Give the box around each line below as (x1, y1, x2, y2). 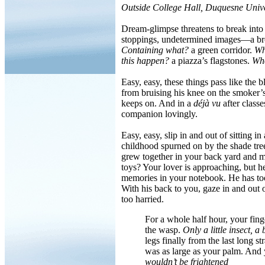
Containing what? (121, 45, 189, 55)
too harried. (121, 194, 164, 204)
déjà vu (193, 98, 221, 108)
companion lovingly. (121, 109, 198, 119)
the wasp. (145, 225, 183, 235)
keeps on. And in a (121, 98, 193, 108)
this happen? (121, 56, 169, 66)
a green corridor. (189, 45, 254, 55)
